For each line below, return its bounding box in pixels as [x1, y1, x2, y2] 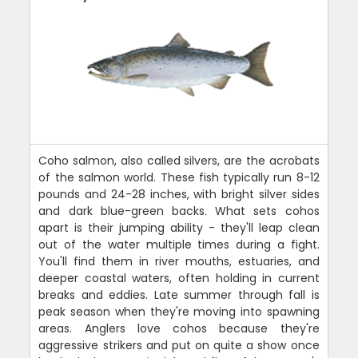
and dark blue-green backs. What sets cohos [38, 202, 320, 219]
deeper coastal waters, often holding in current [38, 269, 320, 286]
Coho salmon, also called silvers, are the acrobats [38, 152, 320, 169]
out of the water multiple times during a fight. [38, 236, 320, 253]
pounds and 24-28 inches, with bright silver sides [38, 185, 320, 202]
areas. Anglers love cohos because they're [38, 320, 320, 336]
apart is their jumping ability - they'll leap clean [38, 219, 320, 236]
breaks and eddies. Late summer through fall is [38, 286, 320, 303]
